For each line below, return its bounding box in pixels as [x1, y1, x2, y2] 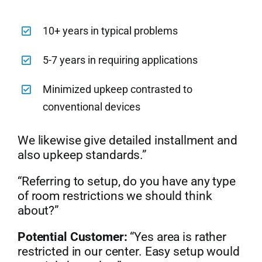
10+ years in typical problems [43, 24, 178, 37]
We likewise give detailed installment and [17, 133, 237, 147]
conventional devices [43, 100, 141, 113]
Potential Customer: [17, 229, 127, 244]
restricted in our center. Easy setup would [17, 244, 240, 258]
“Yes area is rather [127, 229, 227, 244]
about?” [17, 203, 60, 218]
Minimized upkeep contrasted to [43, 82, 193, 95]
